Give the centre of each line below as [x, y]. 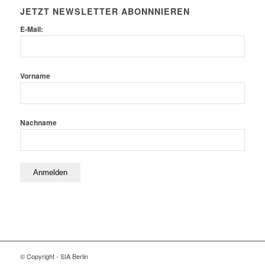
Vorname [35, 76]
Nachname [38, 122]
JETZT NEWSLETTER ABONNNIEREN [105, 11]
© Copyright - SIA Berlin [54, 256]
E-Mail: [31, 29]
